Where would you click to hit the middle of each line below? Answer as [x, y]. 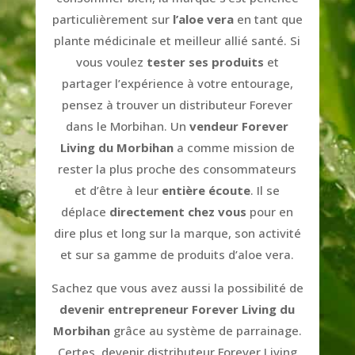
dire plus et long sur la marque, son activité [177, 233]
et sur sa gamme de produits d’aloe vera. [177, 254]
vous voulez [111, 61]
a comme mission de [234, 147]
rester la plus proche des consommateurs [177, 168]
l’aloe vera [201, 19]
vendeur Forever [239, 126]
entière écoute [205, 190]
